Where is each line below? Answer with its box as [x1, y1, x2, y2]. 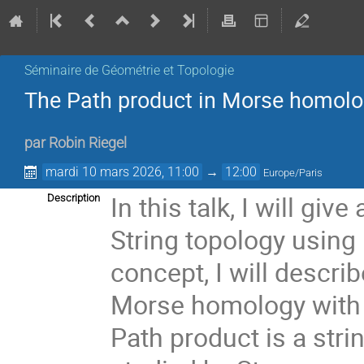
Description [47, 192, 100, 205]
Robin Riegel [49, 135, 127, 152]
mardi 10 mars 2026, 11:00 [45, 164, 200, 180]
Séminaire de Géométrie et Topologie [24, 63, 234, 78]
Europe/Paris [263, 167, 323, 180]
